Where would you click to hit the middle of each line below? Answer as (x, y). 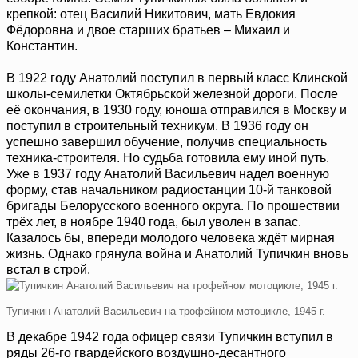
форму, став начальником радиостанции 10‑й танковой (169, 190)
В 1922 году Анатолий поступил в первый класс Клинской (177, 78)
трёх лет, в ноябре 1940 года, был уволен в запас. (154, 222)
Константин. (42, 46)
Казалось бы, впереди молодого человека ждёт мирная (171, 238)
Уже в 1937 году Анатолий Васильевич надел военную (168, 174)
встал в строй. (48, 270)
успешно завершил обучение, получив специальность (167, 142)
